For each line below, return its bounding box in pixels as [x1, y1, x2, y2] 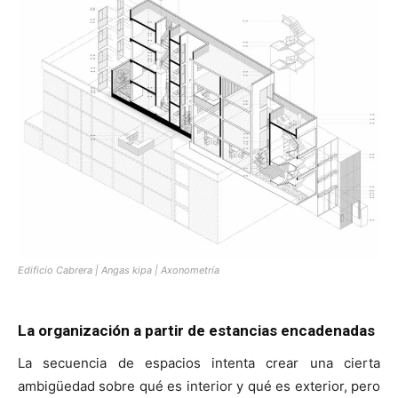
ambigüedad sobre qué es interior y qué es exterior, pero [18, 378, 380, 395]
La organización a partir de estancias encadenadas [18, 322, 375, 340]
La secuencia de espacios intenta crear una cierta [18, 354, 380, 372]
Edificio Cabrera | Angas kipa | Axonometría [18, 264, 219, 277]
